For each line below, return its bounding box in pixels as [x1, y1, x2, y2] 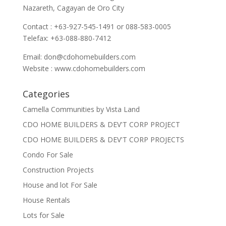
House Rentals [22, 195, 70, 205]
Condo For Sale [22, 149, 73, 159]
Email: [22, 51, 44, 62]
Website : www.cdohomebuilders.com [22, 63, 145, 73]
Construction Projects [22, 164, 94, 175]
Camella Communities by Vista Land [22, 104, 140, 114]
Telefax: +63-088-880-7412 [22, 33, 111, 43]
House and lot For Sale [22, 180, 97, 190]
